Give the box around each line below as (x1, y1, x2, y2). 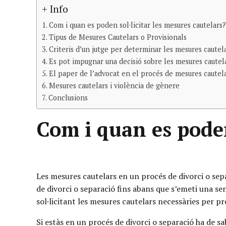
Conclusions (48, 92, 88, 102)
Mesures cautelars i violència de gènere (48, 80, 180, 90)
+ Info (42, 2, 68, 15)
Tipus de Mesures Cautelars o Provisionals (48, 32, 187, 42)
